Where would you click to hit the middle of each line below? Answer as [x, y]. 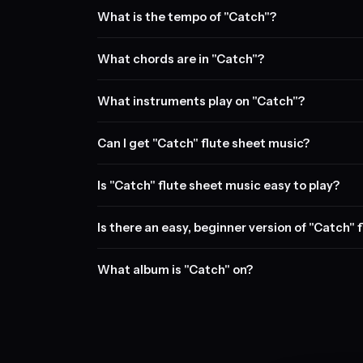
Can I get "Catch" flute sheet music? [203, 143]
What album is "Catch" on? [175, 269]
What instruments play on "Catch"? [201, 101]
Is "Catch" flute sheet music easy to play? [218, 185]
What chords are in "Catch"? [181, 59]
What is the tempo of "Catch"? [187, 17]
